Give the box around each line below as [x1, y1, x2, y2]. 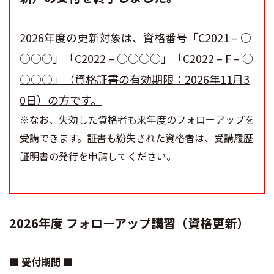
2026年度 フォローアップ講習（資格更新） [9, 214, 249, 232]
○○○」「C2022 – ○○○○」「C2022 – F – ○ [20, 50, 253, 66]
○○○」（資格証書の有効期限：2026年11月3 [20, 71, 250, 87]
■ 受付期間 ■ [9, 254, 73, 269]
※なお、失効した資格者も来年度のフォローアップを [20, 112, 254, 127]
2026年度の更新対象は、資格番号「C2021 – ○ [20, 29, 251, 45]
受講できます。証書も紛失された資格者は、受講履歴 [20, 130, 253, 145]
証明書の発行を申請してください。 [20, 149, 176, 163]
